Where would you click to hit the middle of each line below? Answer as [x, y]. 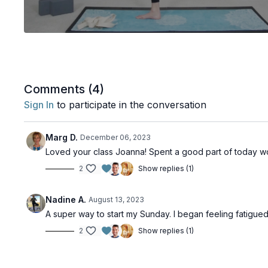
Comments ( [58, 89]
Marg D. [62, 138]
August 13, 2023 [117, 200]
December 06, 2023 [116, 138]
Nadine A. [66, 200]
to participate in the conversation [130, 105]
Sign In [39, 105]
